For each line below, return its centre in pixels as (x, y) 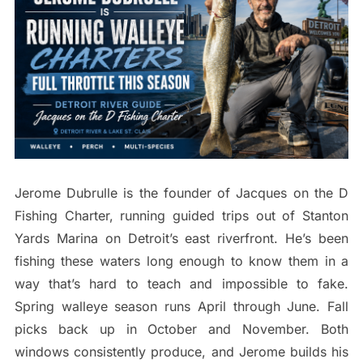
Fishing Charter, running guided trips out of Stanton (181, 216)
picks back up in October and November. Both (181, 329)
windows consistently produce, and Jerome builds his (181, 352)
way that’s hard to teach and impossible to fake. (181, 284)
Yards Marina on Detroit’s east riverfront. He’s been (181, 239)
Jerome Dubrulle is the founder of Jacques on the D (181, 193)
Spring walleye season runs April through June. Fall (181, 307)
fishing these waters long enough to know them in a (181, 261)
